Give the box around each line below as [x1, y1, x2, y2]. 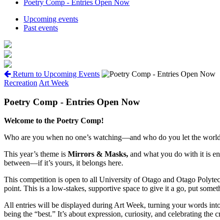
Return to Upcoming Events [11, 69, 100, 78]
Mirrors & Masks [68, 150, 126, 159]
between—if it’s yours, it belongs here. [4, 159, 123, 167]
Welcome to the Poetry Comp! [4, 116, 104, 125]
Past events [24, 23, 58, 32]
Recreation [4, 78, 37, 87]
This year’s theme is [4, 150, 68, 159]
